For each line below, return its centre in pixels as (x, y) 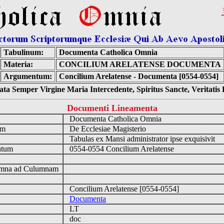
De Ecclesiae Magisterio (107, 129)
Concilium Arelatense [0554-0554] (123, 189)
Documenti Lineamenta (112, 108)
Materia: (18, 64)
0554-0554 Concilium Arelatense (121, 149)
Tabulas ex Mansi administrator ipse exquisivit (141, 139)
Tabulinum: (23, 52)
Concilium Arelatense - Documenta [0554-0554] (138, 76)
